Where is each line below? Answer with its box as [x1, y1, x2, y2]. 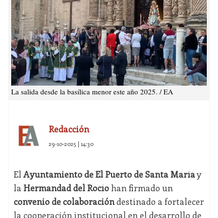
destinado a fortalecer [114, 196, 204, 208]
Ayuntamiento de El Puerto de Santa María [23, 168, 195, 181]
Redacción [48, 123, 89, 135]
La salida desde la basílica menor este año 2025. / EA [11, 87, 173, 97]
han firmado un [109, 182, 173, 194]
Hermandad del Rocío [23, 182, 109, 194]
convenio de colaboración [13, 196, 114, 208]
